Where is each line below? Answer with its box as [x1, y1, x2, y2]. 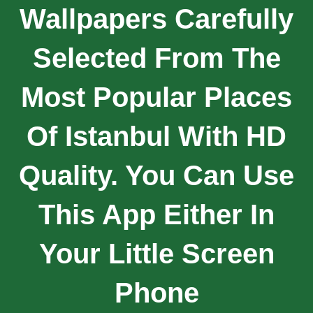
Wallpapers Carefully [20, 3, 293, 34]
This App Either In [38, 198, 275, 230]
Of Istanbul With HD [27, 120, 286, 152]
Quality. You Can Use [19, 159, 294, 191]
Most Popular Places [21, 81, 292, 112]
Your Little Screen [38, 238, 275, 269]
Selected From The [32, 42, 281, 73]
